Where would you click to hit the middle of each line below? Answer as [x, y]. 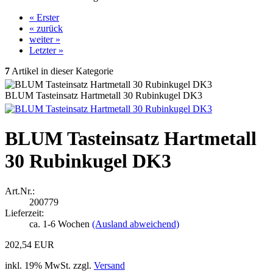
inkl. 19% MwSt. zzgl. [49, 265]
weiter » [45, 39]
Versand [109, 265]
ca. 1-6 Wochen [61, 224]
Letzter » [46, 50]
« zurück [46, 28]
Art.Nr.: [20, 191]
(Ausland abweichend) [136, 224]
